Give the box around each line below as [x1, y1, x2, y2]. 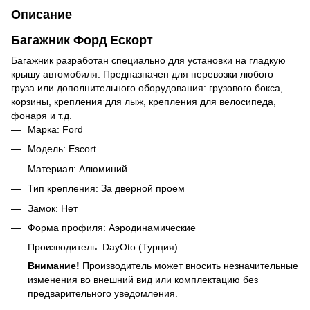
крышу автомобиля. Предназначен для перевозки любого [11, 68, 273, 80]
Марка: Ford [28, 123, 83, 135]
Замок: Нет [28, 202, 77, 214]
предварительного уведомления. [28, 288, 178, 300]
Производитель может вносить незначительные [82, 260, 298, 272]
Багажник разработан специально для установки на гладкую [11, 54, 286, 66]
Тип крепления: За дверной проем [28, 183, 185, 194]
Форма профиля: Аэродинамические [28, 221, 196, 233]
